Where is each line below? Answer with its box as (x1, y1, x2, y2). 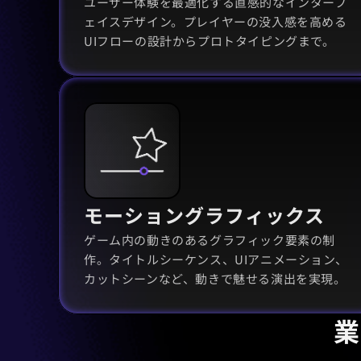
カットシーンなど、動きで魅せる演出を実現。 (84, 269, 346, 287)
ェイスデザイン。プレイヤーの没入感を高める (84, 12, 347, 30)
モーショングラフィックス (84, 200, 325, 229)
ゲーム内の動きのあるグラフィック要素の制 (84, 230, 336, 248)
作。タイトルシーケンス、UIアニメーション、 (84, 250, 348, 268)
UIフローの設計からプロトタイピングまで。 (84, 31, 335, 49)
